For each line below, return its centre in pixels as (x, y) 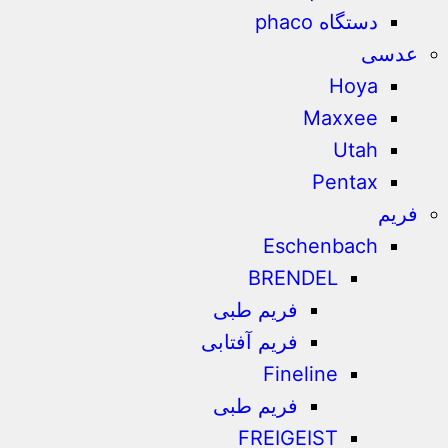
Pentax (345, 182)
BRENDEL (293, 278)
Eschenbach (321, 246)
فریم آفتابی (250, 342)
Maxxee (341, 118)
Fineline (301, 374)
